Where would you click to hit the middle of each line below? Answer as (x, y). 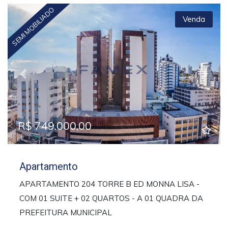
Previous (38, 78)
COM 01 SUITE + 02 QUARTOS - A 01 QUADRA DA (111, 198)
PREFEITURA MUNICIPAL (65, 213)
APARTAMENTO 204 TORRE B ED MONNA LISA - (109, 184)
